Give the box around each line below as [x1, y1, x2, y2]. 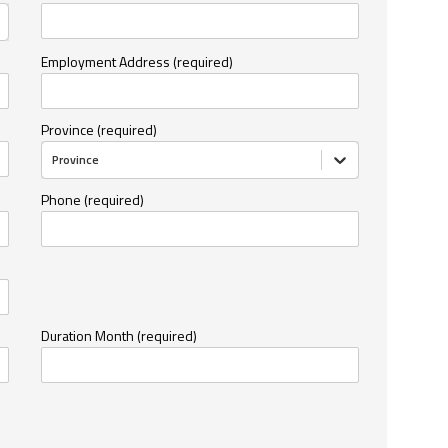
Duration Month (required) [41, 324, 198, 346]
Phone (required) [41, 188, 145, 210]
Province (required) [41, 118, 158, 140]
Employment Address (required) [41, 50, 234, 72]
